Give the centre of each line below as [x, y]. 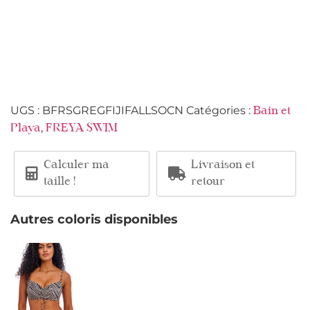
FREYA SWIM [82, 128]
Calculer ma [76, 165]
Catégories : [220, 110]
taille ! [60, 182]
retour [208, 182]
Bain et [272, 111]
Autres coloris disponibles [94, 219]
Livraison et [222, 165]
